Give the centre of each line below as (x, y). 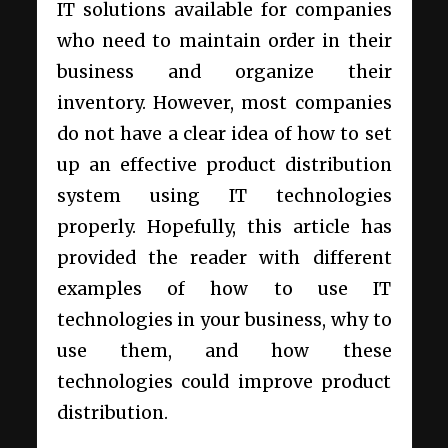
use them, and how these (224, 351)
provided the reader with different (224, 258)
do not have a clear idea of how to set (224, 134)
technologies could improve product (224, 382)
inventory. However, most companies (224, 103)
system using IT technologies (224, 196)
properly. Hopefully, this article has (224, 227)
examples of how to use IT (224, 289)
